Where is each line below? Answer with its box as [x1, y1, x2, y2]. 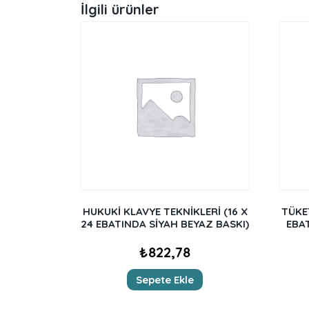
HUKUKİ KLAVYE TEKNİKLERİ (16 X [82, 205, 248, 219]
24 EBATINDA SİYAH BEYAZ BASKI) [81, 217, 250, 231]
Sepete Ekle [136, 272, 195, 286]
